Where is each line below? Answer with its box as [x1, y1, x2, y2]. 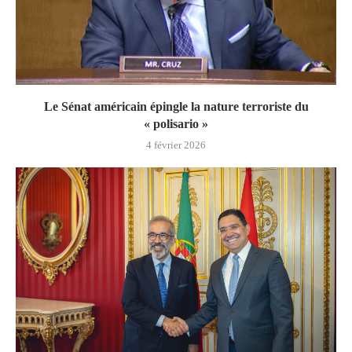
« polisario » [144, 116, 208, 130]
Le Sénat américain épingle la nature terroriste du [43, 99, 309, 113]
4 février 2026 [146, 138, 206, 151]
